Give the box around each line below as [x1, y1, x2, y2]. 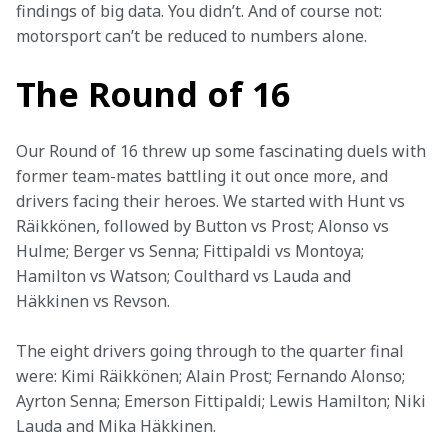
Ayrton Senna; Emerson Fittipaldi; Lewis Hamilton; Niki [16, 390, 430, 412]
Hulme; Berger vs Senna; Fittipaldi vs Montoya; [16, 240, 368, 262]
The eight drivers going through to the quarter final [16, 340, 408, 362]
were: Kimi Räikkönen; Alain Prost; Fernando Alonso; [16, 365, 409, 387]
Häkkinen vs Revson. [16, 290, 170, 312]
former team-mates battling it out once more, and [16, 165, 392, 187]
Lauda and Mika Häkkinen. [16, 415, 216, 437]
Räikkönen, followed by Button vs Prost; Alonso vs [16, 215, 393, 237]
